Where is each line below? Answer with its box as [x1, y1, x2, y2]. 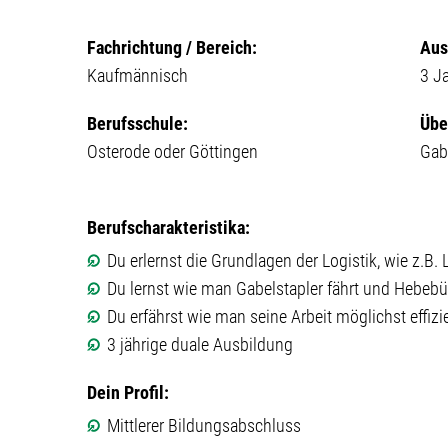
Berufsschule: [87, 113, 188, 134]
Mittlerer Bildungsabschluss [107, 415, 301, 436]
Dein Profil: [87, 382, 169, 403]
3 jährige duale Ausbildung [107, 334, 293, 355]
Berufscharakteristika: [87, 217, 250, 238]
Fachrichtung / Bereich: [87, 37, 257, 58]
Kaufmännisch [87, 65, 188, 86]
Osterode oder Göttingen [87, 141, 258, 162]
